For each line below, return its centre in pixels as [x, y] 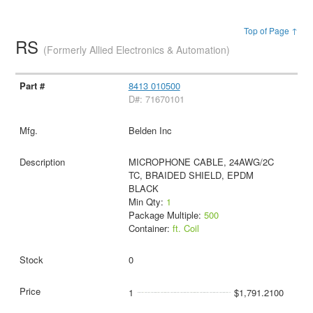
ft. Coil [185, 228]
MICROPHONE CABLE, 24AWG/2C [201, 161]
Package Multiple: [166, 214]
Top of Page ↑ [270, 31]
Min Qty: [147, 201]
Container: [150, 228]
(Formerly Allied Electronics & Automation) [137, 50]
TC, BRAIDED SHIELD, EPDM [191, 175]
